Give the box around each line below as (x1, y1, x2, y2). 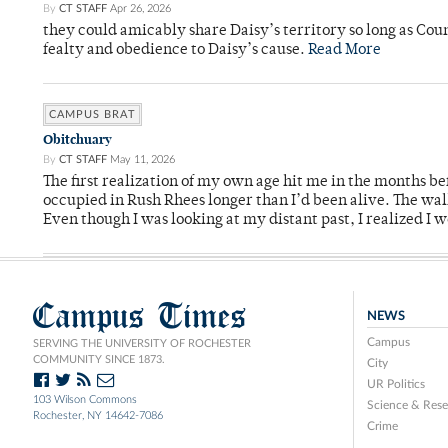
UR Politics (366, 378, 425, 391)
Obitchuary (43, 131, 112, 149)
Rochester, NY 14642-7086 (33, 410, 163, 422)
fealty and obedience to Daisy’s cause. (43, 43, 308, 59)
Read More (308, 43, 381, 59)
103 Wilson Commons (33, 394, 137, 406)
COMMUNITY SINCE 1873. (33, 354, 165, 366)
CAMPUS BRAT (49, 109, 136, 121)
